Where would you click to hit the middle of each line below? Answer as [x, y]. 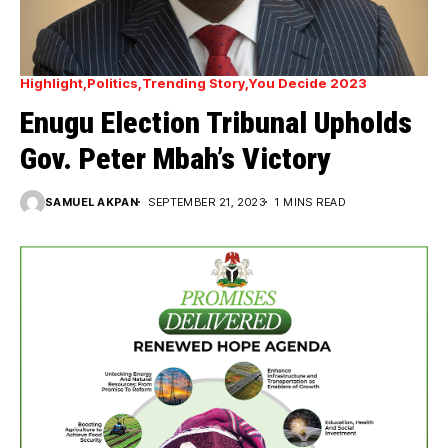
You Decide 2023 [308, 82]
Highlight [51, 82]
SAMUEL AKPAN [92, 201]
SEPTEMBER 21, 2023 [207, 201]
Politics [112, 82]
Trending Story [193, 82]
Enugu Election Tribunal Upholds [216, 122]
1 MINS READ [310, 201]
